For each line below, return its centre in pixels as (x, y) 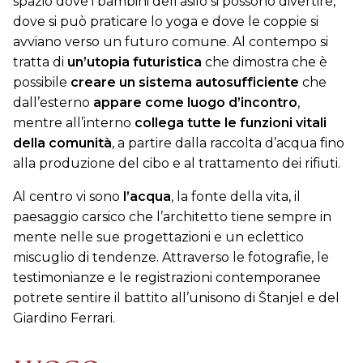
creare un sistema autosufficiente (185, 82)
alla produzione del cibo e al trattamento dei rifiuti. (177, 163)
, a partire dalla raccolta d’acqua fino (228, 143)
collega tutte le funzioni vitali (231, 122)
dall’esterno (53, 102)
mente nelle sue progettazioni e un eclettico (158, 237)
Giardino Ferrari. (64, 318)
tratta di (40, 62)
